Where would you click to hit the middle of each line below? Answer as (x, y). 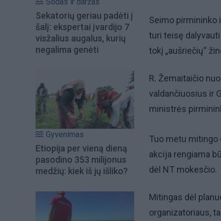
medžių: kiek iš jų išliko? (82, 171)
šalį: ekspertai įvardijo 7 (82, 27)
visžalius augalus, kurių (81, 38)
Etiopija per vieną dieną (81, 148)
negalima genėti (67, 50)
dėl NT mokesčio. (183, 170)
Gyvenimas (65, 134)
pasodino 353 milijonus (81, 159)
